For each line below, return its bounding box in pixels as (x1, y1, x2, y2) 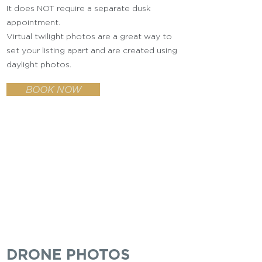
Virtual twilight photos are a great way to (6, 32, 172, 40)
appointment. (6, 18, 60, 26)
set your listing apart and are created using (6, 46, 177, 54)
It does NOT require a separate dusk (6, 4, 151, 12)
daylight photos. (6, 60, 71, 68)
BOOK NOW (25, 84, 81, 95)
